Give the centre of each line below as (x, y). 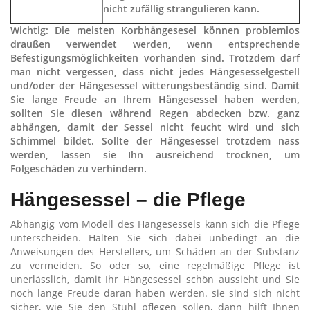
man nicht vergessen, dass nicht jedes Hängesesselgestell (155, 72)
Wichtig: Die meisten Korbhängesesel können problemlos (155, 30)
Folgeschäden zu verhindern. (79, 168)
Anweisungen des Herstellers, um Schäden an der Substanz (155, 252)
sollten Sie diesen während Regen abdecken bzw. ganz (155, 113)
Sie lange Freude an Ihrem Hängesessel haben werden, (155, 99)
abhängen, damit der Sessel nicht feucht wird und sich (155, 127)
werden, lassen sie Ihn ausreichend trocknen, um (155, 155)
